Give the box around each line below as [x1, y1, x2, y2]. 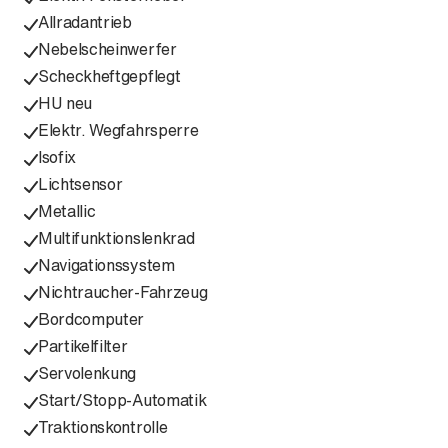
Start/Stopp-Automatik [38, 388, 207, 412]
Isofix [38, 145, 77, 169]
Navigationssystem [38, 253, 175, 277]
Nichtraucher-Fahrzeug [38, 280, 208, 304]
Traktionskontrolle [38, 415, 168, 439]
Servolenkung [38, 361, 137, 385]
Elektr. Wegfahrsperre [38, 118, 199, 142]
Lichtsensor [38, 172, 123, 196]
